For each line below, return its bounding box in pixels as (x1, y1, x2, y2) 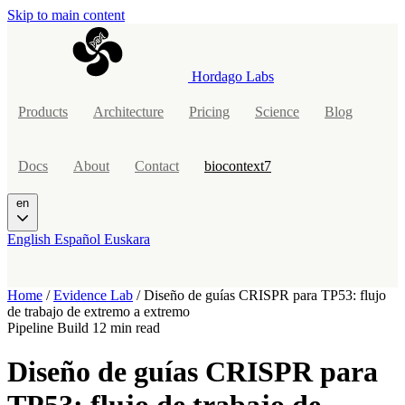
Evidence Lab (53, 287, 133, 303)
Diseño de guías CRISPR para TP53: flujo (144, 287, 386, 303)
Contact (135, 158, 179, 174)
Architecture (93, 104, 164, 119)
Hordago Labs (192, 69, 274, 84)
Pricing (189, 104, 230, 119)
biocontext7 (204, 158, 271, 174)
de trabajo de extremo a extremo (7, 304, 190, 319)
